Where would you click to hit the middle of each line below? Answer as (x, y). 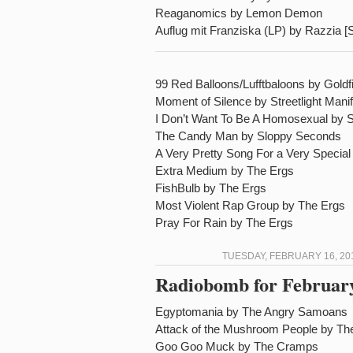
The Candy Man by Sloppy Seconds (248, 136)
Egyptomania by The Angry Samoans (251, 312)
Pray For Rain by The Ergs (224, 223)
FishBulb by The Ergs (211, 188)
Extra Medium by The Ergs (225, 171)
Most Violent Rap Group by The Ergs (250, 205)
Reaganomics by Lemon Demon (239, 13)
